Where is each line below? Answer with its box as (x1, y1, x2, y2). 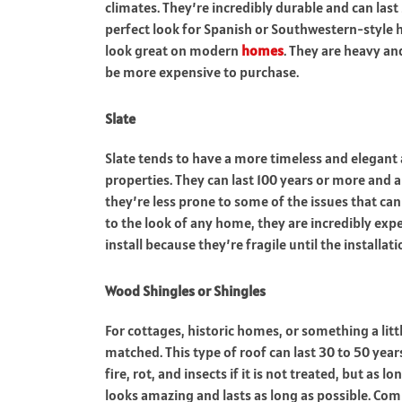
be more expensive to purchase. (105, 63, 301, 81)
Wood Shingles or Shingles (105, 282, 266, 300)
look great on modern (105, 41, 241, 59)
